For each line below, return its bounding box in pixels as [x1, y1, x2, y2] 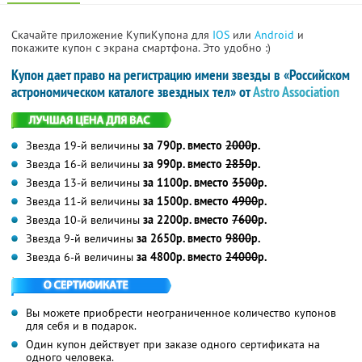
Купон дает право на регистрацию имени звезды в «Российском [11, 65, 350, 84]
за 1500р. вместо [143, 193, 232, 208]
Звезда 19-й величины [26, 137, 143, 153]
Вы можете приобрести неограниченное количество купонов [26, 305, 336, 320]
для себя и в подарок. [26, 318, 137, 333]
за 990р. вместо [143, 156, 225, 171]
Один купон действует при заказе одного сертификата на [26, 336, 320, 351]
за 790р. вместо [143, 137, 225, 153]
